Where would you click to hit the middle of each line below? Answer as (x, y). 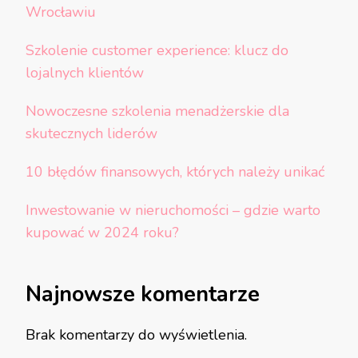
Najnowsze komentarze (143, 294)
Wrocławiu (61, 12)
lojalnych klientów (85, 72)
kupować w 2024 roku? (102, 232)
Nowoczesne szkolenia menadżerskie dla (157, 111)
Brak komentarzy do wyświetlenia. (136, 335)
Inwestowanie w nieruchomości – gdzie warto (173, 210)
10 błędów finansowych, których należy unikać (175, 171)
